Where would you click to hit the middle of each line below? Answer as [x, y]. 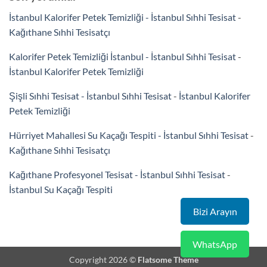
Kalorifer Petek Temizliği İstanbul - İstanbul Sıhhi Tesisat [122, 56]
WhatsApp [215, 244]
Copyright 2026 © [103, 259]
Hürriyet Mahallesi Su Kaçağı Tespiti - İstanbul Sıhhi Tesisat [129, 135]
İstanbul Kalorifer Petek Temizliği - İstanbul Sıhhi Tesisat [122, 17]
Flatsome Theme [168, 259]
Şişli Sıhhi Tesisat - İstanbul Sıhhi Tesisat [90, 95]
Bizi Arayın [215, 211]
